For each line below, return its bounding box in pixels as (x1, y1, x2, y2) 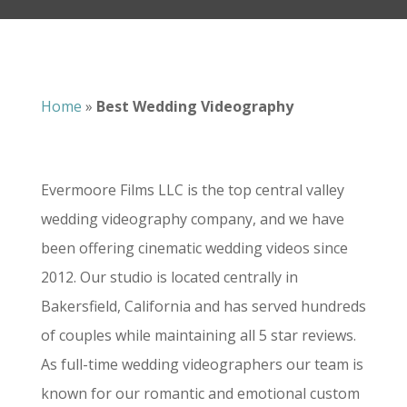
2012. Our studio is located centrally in (40, 266, 298, 287)
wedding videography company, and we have (40, 208, 344, 229)
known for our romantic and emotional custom (40, 382, 360, 403)
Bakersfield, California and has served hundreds (40, 295, 366, 316)
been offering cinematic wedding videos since (40, 237, 348, 258)
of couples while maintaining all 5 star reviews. (40, 324, 356, 345)
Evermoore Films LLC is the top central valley (40, 179, 344, 200)
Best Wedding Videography (95, 95, 293, 116)
